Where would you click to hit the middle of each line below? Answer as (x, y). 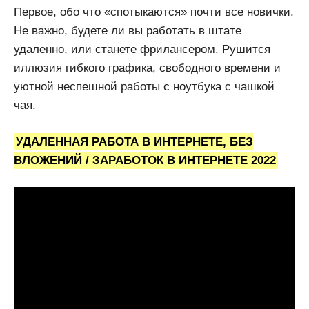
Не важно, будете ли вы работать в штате (128, 31)
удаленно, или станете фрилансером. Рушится (142, 50)
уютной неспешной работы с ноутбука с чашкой (144, 87)
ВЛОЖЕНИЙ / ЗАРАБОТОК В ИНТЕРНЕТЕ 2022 (145, 160)
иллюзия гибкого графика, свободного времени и (147, 68)
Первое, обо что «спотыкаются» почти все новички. (154, 12)
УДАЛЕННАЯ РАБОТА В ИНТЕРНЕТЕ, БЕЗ (135, 141)
